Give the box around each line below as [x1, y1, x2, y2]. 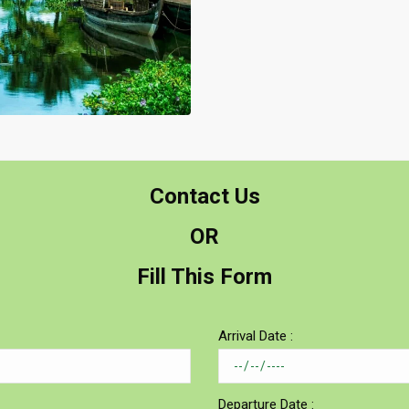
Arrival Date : [218, 328, 293, 345]
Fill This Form [137, 264, 272, 290]
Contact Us [149, 184, 260, 210]
